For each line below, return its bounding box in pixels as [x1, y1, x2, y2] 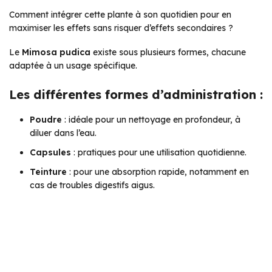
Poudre [30, 114, 62, 125]
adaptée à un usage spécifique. [9, 59, 137, 71]
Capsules [30, 146, 71, 158]
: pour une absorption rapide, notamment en [67, 166, 249, 177]
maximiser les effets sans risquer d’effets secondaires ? [9, 22, 233, 33]
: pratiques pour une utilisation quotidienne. [71, 146, 246, 158]
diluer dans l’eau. [30, 127, 97, 138]
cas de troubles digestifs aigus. [30, 179, 155, 191]
